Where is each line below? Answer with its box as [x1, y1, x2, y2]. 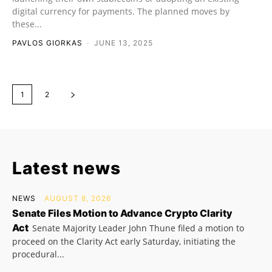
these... [12, 18, 42, 30]
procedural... [12, 248, 64, 260]
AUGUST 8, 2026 [44, 193, 111, 203]
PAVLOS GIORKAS [12, 38, 83, 47]
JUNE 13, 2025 [94, 38, 153, 47]
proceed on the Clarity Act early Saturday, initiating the [12, 235, 236, 247]
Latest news [12, 157, 121, 178]
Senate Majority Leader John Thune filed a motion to [32, 222, 244, 234]
